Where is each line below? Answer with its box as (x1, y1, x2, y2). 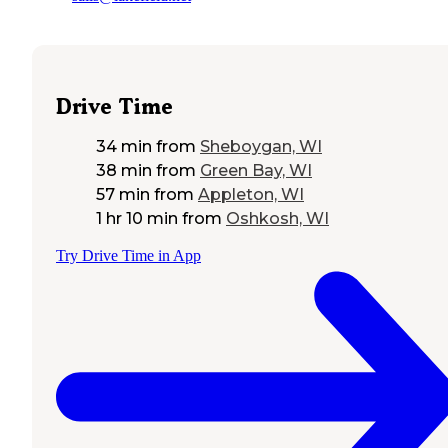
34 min (96, 137, 152, 157)
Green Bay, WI (200, 161, 312, 181)
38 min (96, 161, 152, 181)
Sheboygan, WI (200, 137, 322, 157)
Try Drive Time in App (56, 247, 201, 265)
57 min (96, 185, 150, 205)
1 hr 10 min (96, 209, 178, 229)
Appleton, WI (198, 185, 304, 205)
